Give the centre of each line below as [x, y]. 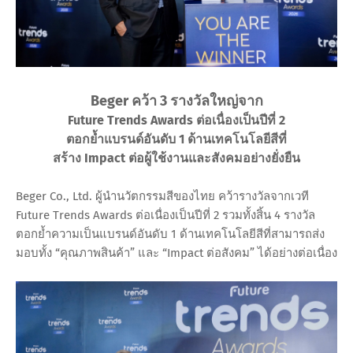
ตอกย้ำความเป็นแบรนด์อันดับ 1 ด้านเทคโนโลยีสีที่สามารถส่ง [170, 234]
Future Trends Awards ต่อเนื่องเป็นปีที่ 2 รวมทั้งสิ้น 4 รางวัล [165, 216]
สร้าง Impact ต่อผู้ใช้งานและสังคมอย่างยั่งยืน [176, 158]
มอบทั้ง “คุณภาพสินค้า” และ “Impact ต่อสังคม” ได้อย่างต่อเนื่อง [176, 253]
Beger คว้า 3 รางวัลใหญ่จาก [176, 101]
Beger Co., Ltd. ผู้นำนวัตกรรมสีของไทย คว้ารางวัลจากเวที [162, 197]
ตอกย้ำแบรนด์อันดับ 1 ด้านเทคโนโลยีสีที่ [176, 139]
